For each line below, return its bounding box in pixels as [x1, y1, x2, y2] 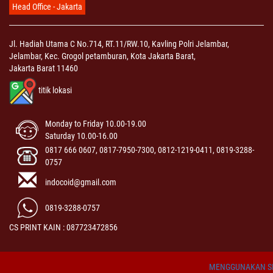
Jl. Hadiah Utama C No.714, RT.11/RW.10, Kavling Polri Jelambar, [9, 38, 229, 49]
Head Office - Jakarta [12, 1, 82, 12]
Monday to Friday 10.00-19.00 [45, 118, 146, 129]
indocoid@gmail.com [45, 177, 116, 187]
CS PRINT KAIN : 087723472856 [9, 222, 118, 232]
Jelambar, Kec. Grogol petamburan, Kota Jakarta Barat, [9, 51, 196, 61]
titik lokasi [38, 85, 72, 95]
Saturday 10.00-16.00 [45, 130, 118, 141]
